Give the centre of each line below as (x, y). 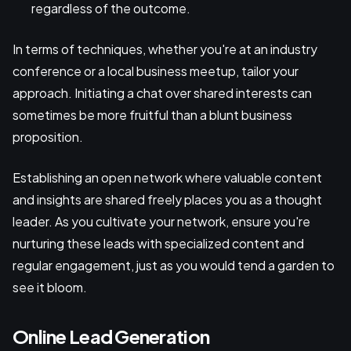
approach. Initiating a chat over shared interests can (162, 92)
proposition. (48, 136)
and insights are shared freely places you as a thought (167, 199)
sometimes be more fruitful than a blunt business (152, 114)
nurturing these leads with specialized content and (158, 243)
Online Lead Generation (111, 336)
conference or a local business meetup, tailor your (156, 71)
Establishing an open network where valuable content (167, 177)
